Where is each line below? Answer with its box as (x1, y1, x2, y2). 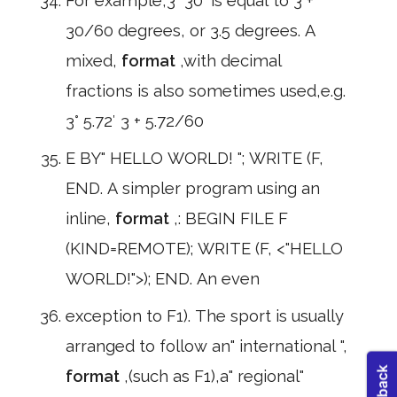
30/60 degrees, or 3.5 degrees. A (66, 21, 315, 40)
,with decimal (180, 51, 282, 70)
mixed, (66, 51, 121, 70)
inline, (66, 209, 115, 228)
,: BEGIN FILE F (174, 209, 288, 228)
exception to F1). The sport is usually (66, 307, 344, 325)
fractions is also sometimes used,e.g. (66, 82, 346, 100)
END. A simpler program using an (66, 179, 320, 198)
